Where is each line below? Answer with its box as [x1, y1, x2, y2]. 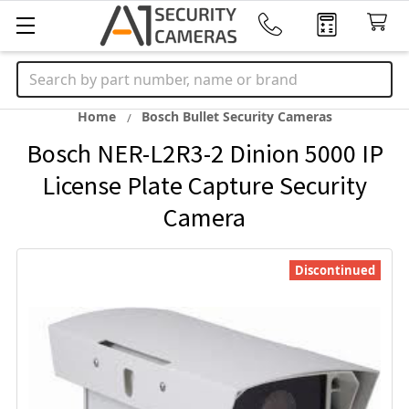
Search [16, 62, 64, 82]
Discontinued [295, 262, 375, 278]
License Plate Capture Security [42, 169, 367, 202]
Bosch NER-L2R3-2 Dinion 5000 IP [26, 137, 383, 170]
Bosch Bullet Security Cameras [141, 108, 332, 125]
